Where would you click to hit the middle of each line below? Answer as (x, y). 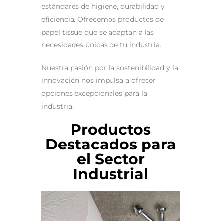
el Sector (110, 159)
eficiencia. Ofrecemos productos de (103, 19)
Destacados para (110, 144)
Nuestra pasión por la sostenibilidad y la (110, 68)
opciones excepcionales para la (94, 93)
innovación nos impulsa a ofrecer (99, 80)
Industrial (110, 174)
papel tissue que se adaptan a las (98, 32)
